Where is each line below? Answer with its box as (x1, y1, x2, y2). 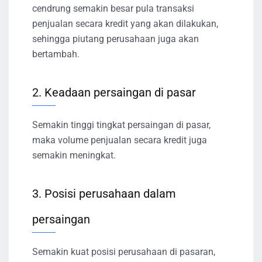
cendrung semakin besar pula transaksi (32, 2, 194, 14)
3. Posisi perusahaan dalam (32, 186, 176, 201)
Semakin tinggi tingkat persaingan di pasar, (32, 119, 211, 130)
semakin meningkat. (32, 149, 116, 161)
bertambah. (32, 48, 80, 60)
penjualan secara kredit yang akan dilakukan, (32, 18, 218, 29)
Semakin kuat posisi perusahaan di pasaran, (32, 246, 215, 257)
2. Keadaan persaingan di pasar (32, 85, 196, 99)
